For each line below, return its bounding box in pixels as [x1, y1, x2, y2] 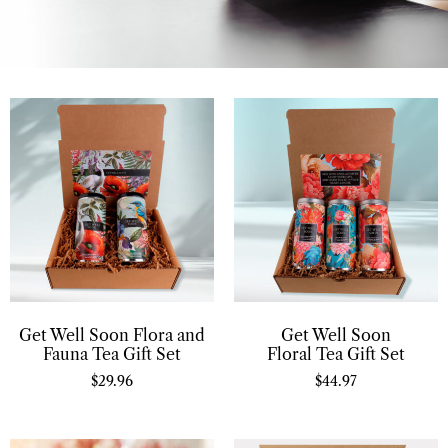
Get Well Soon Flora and [19, 324, 205, 345]
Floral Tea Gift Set [267, 343, 405, 364]
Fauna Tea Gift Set [43, 343, 181, 364]
